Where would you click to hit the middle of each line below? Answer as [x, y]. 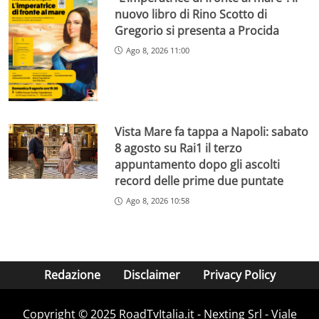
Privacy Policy [239, 275]
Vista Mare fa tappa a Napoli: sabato [212, 132]
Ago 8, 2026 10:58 [158, 201]
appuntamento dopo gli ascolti [198, 165]
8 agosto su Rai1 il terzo [179, 148]
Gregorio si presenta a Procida [197, 30]
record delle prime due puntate [199, 181]
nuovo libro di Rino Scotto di [191, 14]
